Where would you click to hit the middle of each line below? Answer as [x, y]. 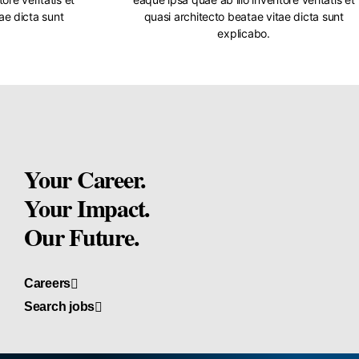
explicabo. [244, 33]
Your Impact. [87, 207]
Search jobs [60, 306]
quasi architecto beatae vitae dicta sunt [244, 16]
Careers [48, 283]
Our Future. [82, 236]
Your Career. [85, 178]
